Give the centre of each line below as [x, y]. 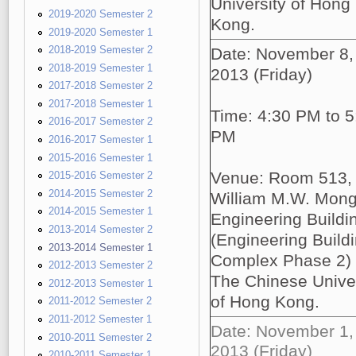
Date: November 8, [282, 54]
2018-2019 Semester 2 [101, 50]
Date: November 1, [282, 331]
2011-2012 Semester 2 [100, 301]
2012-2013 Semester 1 [101, 283]
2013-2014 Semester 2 [101, 230]
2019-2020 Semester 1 [101, 32]
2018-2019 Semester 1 [101, 68]
